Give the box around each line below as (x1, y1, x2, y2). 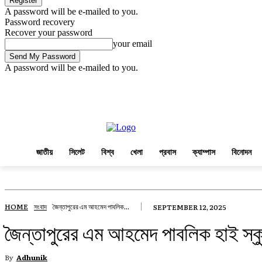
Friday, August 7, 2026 (23, 92, 90, 102)
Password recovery (5, 17, 75, 27)
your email (113, 39, 152, 49)
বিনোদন (232, 146, 251, 157)
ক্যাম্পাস (192, 146, 215, 157)
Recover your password (5, 27, 92, 37)
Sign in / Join (98, 92, 136, 102)
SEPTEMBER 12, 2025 (153, 201, 226, 212)
